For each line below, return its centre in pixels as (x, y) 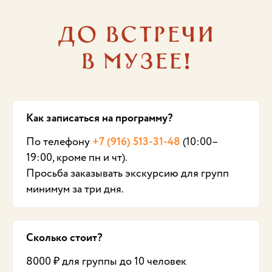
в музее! (136, 59)
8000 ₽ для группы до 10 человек (106, 261)
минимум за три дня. (75, 189)
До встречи (136, 32)
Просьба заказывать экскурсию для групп (127, 173)
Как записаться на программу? (100, 118)
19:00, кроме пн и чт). (77, 157)
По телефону (59, 141)
